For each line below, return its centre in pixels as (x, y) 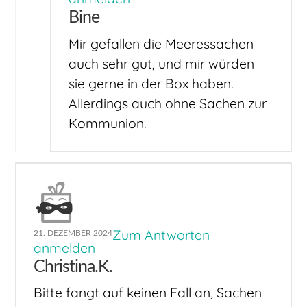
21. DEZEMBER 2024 (73, 233)
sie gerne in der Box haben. (151, 83)
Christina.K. (73, 267)
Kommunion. (108, 123)
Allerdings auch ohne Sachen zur (168, 103)
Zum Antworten (161, 235)
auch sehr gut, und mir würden (162, 63)
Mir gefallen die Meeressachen (161, 44)
